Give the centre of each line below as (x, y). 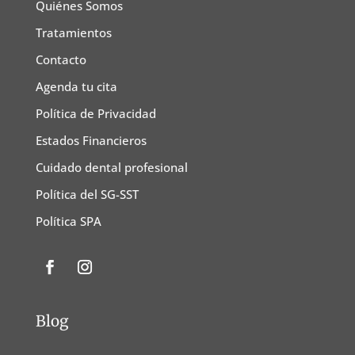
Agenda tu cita (76, 87)
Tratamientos (73, 33)
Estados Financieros (91, 141)
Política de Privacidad (95, 114)
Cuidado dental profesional (111, 168)
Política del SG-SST (87, 195)
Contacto (61, 60)
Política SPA (68, 221)
